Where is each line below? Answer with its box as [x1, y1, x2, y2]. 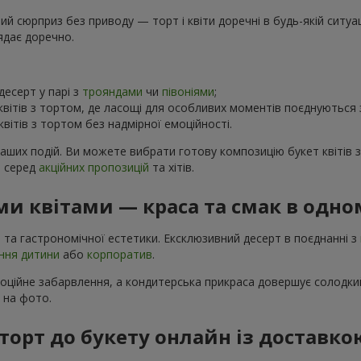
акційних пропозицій [39, 159, 149, 175]
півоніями [162, 83, 214, 99]
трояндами [82, 83, 143, 99]
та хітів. [149, 159, 194, 175]
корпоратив [87, 246, 152, 262]
